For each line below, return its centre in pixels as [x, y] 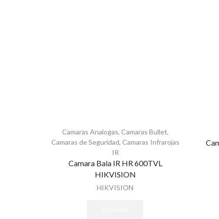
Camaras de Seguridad [85, 142]
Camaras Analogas [90, 132]
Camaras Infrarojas [151, 142]
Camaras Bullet [144, 132]
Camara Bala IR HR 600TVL [115, 163]
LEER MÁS [115, 209]
